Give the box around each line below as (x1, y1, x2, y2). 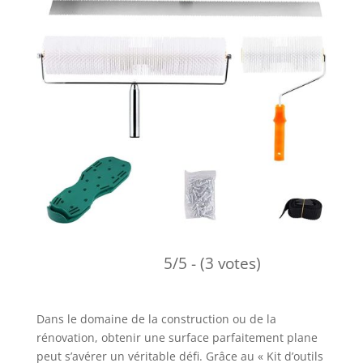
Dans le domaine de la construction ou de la (36, 311, 276, 327)
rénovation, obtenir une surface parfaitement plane (36, 330, 318, 346)
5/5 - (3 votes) (163, 251, 261, 274)
